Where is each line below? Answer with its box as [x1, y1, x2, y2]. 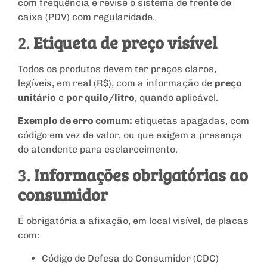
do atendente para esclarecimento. [18, 143, 178, 155]
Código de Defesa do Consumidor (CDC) [42, 252, 219, 264]
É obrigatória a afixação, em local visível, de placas [18, 215, 249, 227]
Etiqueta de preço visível [33, 31, 217, 54]
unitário [18, 92, 56, 104]
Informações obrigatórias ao [34, 163, 248, 187]
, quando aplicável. [135, 92, 218, 104]
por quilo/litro [66, 92, 135, 104]
